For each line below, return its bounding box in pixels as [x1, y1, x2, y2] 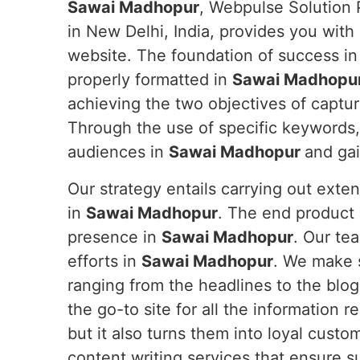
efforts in [67, 252, 141, 271]
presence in [67, 227, 162, 247]
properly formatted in [67, 70, 232, 89]
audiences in [67, 142, 169, 162]
